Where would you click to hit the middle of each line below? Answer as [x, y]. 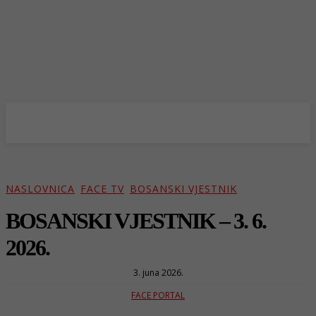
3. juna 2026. [158, 272]
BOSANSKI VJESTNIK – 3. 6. [136, 220]
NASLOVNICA [40, 189]
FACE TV [102, 189]
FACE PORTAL [158, 295]
